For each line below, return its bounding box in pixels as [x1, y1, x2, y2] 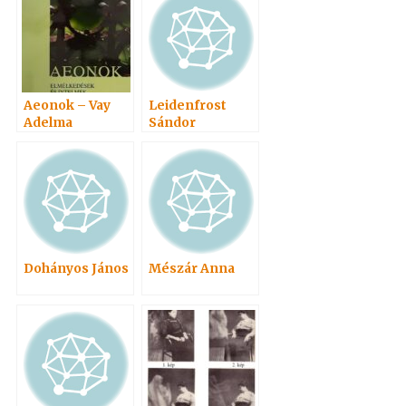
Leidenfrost [149, 97, 227, 114]
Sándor [149, 114, 197, 131]
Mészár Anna [149, 260, 236, 277]
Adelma [24, 114, 73, 131]
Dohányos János [24, 260, 130, 277]
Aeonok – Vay [24, 97, 111, 114]
